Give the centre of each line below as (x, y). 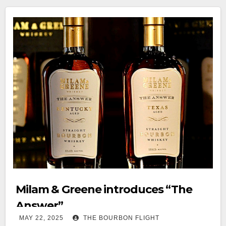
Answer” (40, 205)
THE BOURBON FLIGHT (120, 218)
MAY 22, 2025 (41, 218)
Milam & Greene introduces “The (104, 189)
